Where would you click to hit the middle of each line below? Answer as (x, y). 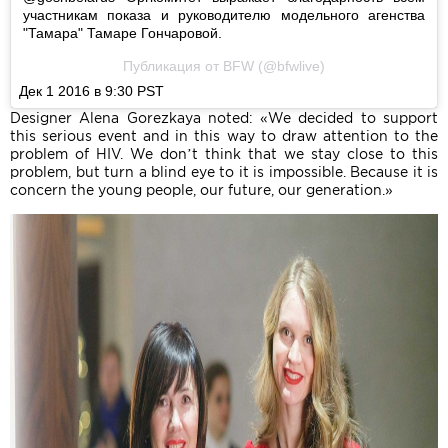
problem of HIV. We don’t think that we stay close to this (224, 153)
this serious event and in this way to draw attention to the (224, 135)
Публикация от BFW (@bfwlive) (224, 65)
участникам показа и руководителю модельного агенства (224, 14)
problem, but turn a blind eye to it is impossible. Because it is (224, 171)
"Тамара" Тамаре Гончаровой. (122, 32)
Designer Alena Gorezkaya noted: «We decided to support (224, 117)
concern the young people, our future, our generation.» (201, 189)
